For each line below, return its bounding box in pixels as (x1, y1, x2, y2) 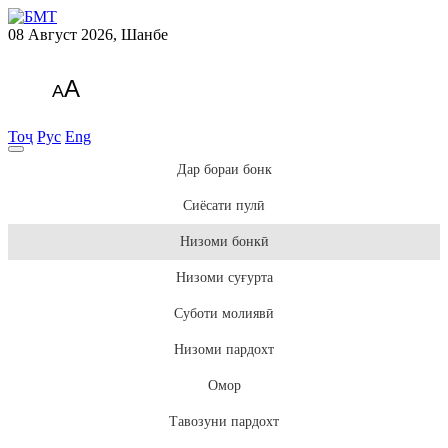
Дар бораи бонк (176, 162, 272, 177)
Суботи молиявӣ (174, 306, 274, 321)
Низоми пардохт (174, 342, 274, 357)
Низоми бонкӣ (179, 234, 269, 249)
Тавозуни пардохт (169, 414, 279, 429)
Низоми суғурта (175, 270, 273, 285)
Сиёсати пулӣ (183, 198, 265, 213)
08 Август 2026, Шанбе (8, 26, 168, 43)
